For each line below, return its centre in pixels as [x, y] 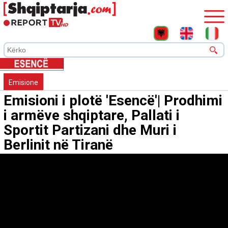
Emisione [23, 83]
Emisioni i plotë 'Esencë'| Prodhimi [113, 101]
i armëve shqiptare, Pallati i [92, 116]
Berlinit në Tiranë [58, 145]
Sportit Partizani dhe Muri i [90, 130]
